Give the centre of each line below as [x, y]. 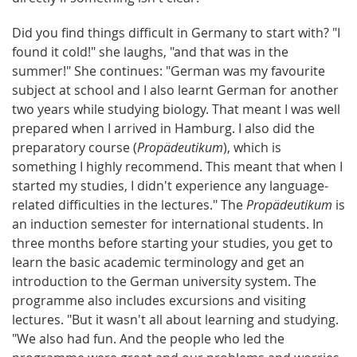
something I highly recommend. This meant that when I [177, 166]
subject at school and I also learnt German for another [175, 90]
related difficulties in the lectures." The [129, 204]
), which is [252, 147]
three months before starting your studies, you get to [173, 243]
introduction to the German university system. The [164, 281]
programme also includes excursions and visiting [159, 300]
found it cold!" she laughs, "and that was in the [150, 51]
